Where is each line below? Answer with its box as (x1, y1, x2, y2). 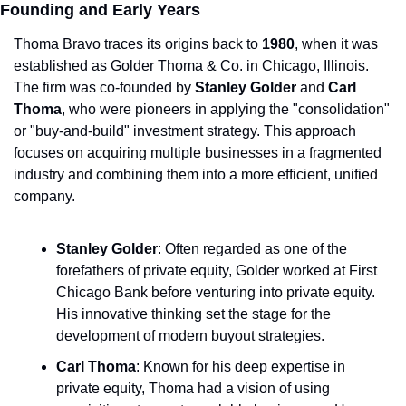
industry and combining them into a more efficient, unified (14, 167, 378, 183)
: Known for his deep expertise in (136, 359, 345, 375)
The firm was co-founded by (14, 80, 195, 96)
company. (14, 188, 75, 205)
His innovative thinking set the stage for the (56, 306, 331, 323)
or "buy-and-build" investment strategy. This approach (14, 123, 356, 140)
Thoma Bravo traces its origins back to (14, 36, 262, 53)
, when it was (295, 36, 378, 53)
